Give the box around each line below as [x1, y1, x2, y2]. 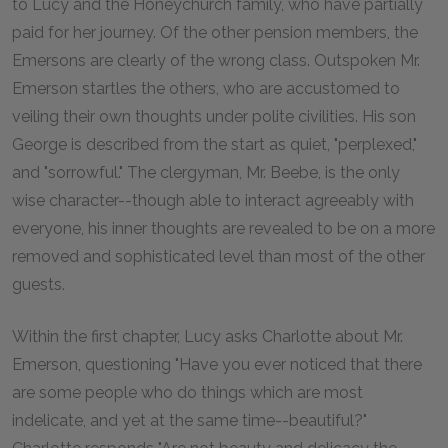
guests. [12, 275, 65, 294]
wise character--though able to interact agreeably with [12, 191, 414, 210]
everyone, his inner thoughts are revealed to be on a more [12, 219, 435, 238]
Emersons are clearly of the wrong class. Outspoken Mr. [12, 51, 420, 70]
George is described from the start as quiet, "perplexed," [12, 135, 417, 154]
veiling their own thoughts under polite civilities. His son [12, 107, 416, 126]
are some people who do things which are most [12, 383, 363, 402]
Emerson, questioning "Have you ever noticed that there [12, 355, 422, 374]
